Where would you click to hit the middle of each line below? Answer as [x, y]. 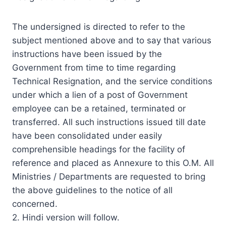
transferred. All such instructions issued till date [109, 122]
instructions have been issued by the [87, 54]
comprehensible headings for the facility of [99, 149]
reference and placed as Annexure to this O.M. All [113, 163]
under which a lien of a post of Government [100, 95]
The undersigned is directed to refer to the [99, 26]
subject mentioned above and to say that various [112, 40]
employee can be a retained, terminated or [99, 108]
